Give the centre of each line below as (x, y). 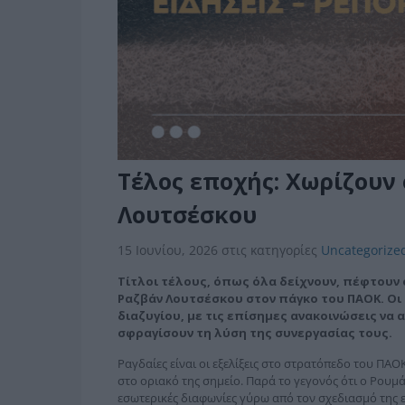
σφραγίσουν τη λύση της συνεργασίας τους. (254, 333)
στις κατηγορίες (271, 250)
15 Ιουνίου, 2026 (169, 250)
